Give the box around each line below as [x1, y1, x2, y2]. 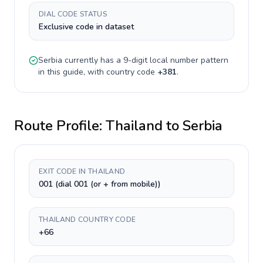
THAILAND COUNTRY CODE [39, 215, 136, 224]
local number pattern [147, 55, 228, 66]
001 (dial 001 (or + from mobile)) [39, 178, 161, 190]
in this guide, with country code [38, 66, 157, 77]
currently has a [62, 55, 123, 66]
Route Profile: [14, 116, 106, 135]
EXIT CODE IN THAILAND [39, 167, 126, 176]
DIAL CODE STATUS [39, 9, 107, 19]
